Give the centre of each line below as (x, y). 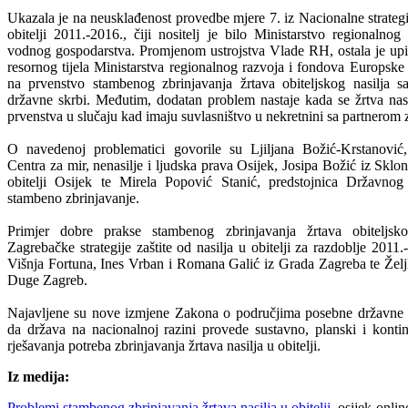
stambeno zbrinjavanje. (73, 198)
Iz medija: (38, 376)
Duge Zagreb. (47, 280)
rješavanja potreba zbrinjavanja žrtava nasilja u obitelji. (164, 345)
